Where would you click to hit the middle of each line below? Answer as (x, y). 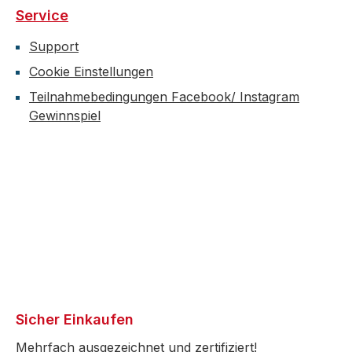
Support (54, 46)
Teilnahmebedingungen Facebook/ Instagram (164, 97)
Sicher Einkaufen (75, 319)
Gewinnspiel (65, 115)
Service (42, 15)
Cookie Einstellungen (91, 71)
